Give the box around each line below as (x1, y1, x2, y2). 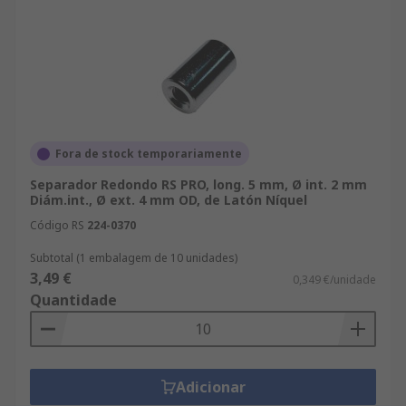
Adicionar (175, 377, 246, 397)
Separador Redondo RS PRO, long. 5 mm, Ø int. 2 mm (30, 176, 367, 193)
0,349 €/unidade (293, 272, 376, 287)
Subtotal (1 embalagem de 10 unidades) (30, 250, 237, 266)
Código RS (30, 217, 84, 233)
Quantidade (30, 290, 117, 310)
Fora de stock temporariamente (55, 146, 242, 161)
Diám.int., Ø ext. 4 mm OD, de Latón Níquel (30, 191, 307, 208)
